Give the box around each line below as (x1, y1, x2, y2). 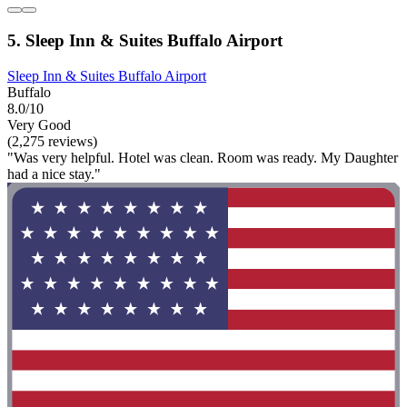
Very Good (7, 116, 71, 133)
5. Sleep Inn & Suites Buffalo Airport (7, 30, 283, 50)
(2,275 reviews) (7, 133, 97, 149)
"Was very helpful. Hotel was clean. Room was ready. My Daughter (7, 149, 398, 165)
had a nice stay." (7, 165, 101, 182)
